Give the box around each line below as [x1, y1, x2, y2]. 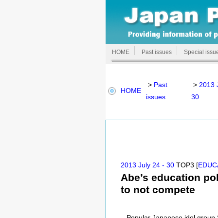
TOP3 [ [174, 161, 198, 169]
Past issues [142, 49, 172, 55]
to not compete [121, 184, 195, 195]
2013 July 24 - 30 [121, 161, 174, 169]
